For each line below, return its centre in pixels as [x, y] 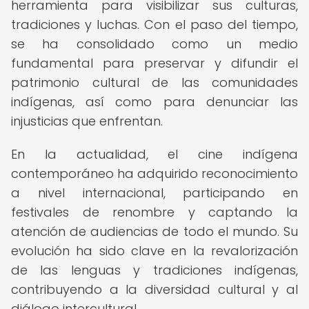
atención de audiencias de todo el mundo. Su [154, 231]
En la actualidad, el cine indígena [154, 154]
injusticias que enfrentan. [87, 121]
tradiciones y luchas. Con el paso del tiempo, [154, 24]
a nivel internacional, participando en [154, 193]
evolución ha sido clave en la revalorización [154, 251]
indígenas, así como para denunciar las [154, 102]
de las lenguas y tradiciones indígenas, [154, 270]
